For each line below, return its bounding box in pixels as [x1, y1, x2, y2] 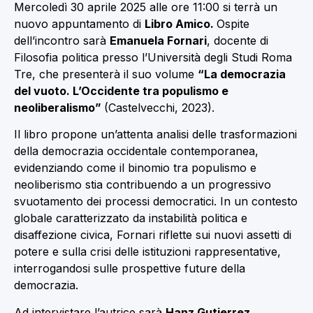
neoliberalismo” [14, 100, 104, 115]
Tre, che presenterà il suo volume [14, 66, 198, 81]
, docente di [207, 33, 268, 48]
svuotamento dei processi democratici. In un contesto [14, 194, 298, 209]
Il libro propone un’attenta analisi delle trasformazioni [14, 127, 297, 142]
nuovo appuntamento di [14, 16, 145, 31]
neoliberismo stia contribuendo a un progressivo [14, 177, 271, 192]
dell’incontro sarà [14, 33, 110, 48]
